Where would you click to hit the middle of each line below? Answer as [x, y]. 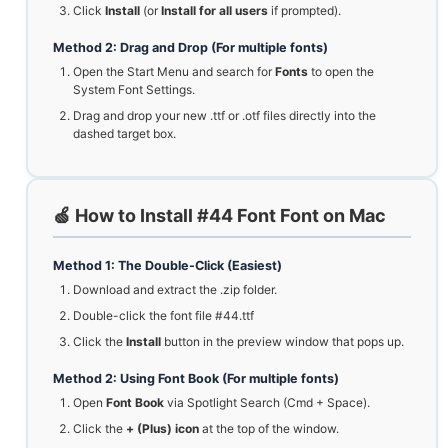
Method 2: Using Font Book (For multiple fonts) [196, 379]
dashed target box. [124, 134]
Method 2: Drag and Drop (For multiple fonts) [190, 48]
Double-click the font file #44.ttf [163, 316]
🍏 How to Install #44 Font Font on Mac [219, 216]
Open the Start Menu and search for [174, 72]
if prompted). [304, 11]
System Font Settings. [134, 90]
